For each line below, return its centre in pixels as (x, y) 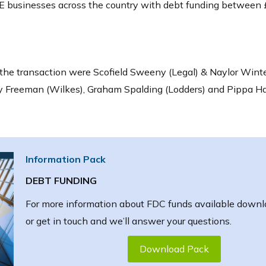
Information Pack (65, 159)
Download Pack (175, 248)
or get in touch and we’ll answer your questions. (128, 221)
